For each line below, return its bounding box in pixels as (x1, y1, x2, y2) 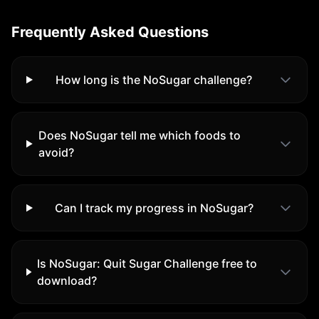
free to (219, 256, 258, 271)
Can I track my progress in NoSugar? (54, 201, 253, 215)
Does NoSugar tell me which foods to (38, 128, 241, 142)
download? (37, 273, 98, 288)
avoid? (38, 145, 74, 159)
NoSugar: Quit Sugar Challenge (49, 256, 219, 271)
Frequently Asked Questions (11, 23, 209, 41)
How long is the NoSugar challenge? (56, 73, 253, 87)
